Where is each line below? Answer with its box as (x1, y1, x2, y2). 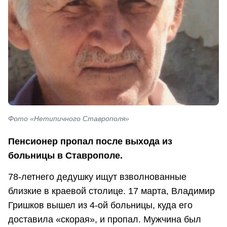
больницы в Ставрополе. (8, 150, 123, 161)
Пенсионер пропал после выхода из (8, 136, 172, 147)
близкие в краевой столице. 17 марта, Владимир (8, 185, 215, 196)
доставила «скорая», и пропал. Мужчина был (8, 214, 201, 224)
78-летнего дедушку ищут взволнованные (8, 171, 186, 182)
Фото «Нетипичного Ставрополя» (8, 114, 129, 123)
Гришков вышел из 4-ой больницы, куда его (8, 200, 193, 210)
